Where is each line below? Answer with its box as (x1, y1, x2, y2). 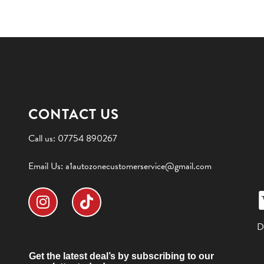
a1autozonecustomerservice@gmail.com (65, 159, 212, 174)
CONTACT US (28, 103, 120, 125)
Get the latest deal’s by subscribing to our (29, 250, 214, 261)
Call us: (28, 131, 58, 146)
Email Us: (28, 159, 66, 174)
